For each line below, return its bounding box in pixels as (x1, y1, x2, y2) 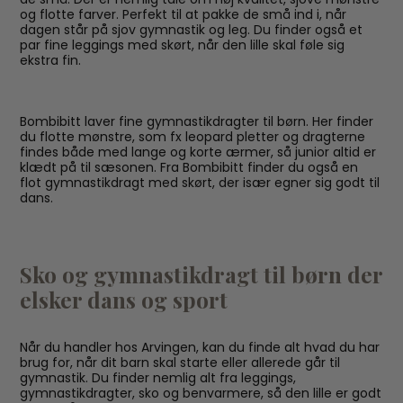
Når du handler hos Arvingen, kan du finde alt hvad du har (20, 338, 381, 356)
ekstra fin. (20, 51, 82, 69)
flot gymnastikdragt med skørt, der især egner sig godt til (20, 174, 381, 192)
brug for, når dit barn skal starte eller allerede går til (20, 354, 341, 372)
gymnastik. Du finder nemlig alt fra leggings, (20, 369, 297, 387)
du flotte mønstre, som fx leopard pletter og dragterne (20, 128, 366, 146)
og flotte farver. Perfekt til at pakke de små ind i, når (20, 5, 347, 23)
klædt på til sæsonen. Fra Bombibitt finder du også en (20, 158, 359, 176)
